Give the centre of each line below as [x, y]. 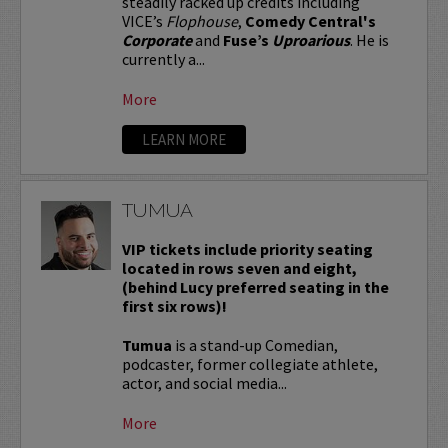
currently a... [163, 58]
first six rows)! [174, 305]
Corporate [156, 39]
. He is [369, 39]
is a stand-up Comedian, [254, 344]
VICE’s [143, 20]
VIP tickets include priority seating [247, 248]
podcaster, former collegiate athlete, [249, 363]
